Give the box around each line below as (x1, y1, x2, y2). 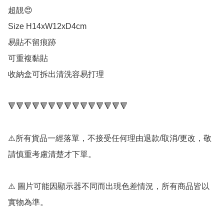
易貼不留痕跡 (8, 38, 56, 47)
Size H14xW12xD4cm (8, 22, 86, 31)
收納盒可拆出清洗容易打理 (8, 70, 104, 79)
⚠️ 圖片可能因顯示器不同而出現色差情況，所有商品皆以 (8, 182, 209, 191)
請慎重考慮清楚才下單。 (8, 150, 96, 159)
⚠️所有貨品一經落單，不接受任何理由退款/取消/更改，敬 (8, 134, 211, 143)
